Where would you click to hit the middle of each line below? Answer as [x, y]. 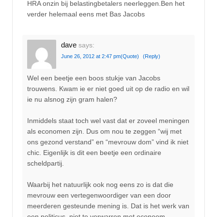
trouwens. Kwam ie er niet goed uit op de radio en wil [108, 88]
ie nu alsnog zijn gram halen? [72, 99]
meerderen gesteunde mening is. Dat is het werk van [108, 206]
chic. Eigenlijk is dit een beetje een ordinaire [94, 152]
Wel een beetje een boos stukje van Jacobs [94, 78]
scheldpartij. [46, 163]
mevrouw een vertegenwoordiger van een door [99, 195]
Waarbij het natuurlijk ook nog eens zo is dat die [100, 185]
